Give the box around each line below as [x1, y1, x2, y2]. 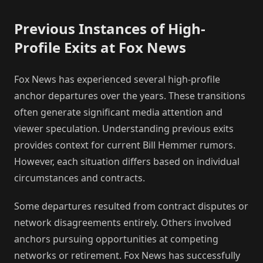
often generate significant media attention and [14, 105, 222, 119]
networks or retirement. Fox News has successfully [14, 248, 240, 262]
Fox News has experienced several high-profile [14, 72, 220, 86]
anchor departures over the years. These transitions [14, 89, 245, 102]
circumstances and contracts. [14, 171, 145, 184]
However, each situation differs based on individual [14, 154, 240, 168]
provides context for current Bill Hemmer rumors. [14, 138, 235, 151]
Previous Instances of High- [14, 18, 205, 38]
